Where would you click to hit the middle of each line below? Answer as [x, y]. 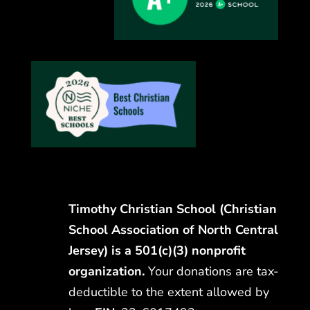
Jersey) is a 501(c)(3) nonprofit [157, 250]
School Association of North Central [173, 229]
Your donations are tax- [213, 271]
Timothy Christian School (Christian [172, 209]
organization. [108, 271]
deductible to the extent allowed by [168, 292]
